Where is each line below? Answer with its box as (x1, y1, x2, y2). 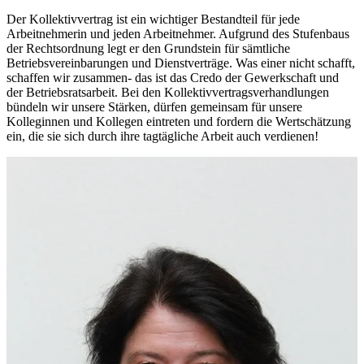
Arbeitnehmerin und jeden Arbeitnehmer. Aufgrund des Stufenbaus (6, 27, 349, 41)
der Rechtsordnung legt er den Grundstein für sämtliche (6, 41, 290, 56)
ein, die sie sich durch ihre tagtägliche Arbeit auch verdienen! (6, 129, 318, 144)
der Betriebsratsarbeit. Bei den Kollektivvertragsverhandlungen (6, 85, 329, 100)
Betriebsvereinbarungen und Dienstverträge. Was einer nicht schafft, (6, 56, 355, 71)
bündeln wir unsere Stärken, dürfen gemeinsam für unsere (6, 100, 302, 115)
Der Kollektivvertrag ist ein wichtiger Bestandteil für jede (6, 12, 300, 27)
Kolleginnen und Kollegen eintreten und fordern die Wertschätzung (6, 115, 351, 129)
